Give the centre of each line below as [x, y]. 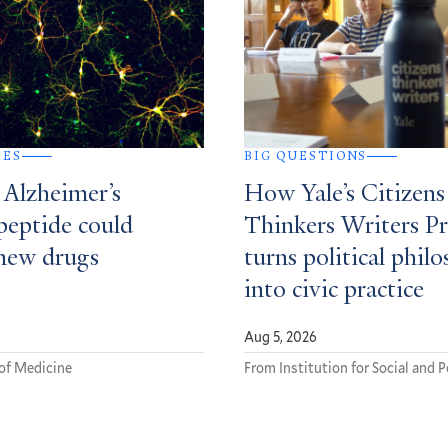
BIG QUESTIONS [306, 156]
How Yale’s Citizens [344, 195]
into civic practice [334, 291]
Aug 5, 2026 [280, 337]
